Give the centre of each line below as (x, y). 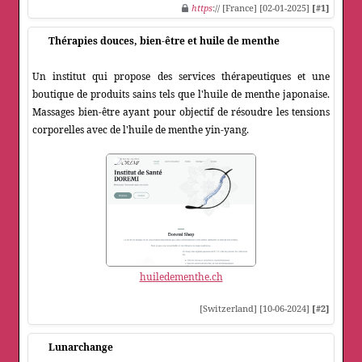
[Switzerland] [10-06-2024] (256, 309)
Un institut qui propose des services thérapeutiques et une (181, 77)
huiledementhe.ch (181, 277)
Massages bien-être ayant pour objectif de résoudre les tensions (181, 112)
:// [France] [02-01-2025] (262, 8)
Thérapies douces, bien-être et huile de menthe (164, 41)
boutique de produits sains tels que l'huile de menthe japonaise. (181, 95)
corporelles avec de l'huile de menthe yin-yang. (141, 130)
